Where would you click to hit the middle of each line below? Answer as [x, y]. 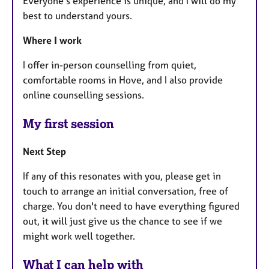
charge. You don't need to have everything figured [131, 206]
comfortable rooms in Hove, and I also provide [123, 80]
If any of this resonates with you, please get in [122, 176]
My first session [68, 124]
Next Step [44, 151]
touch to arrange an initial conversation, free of [125, 191]
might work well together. [79, 236]
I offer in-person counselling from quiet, [110, 65]
